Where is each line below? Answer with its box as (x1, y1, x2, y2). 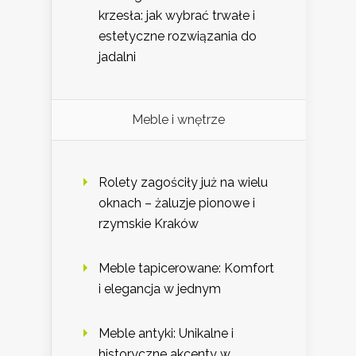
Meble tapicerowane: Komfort (99, 260, 274, 276)
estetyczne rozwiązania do (99, 28, 257, 44)
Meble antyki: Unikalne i (99, 325, 234, 341)
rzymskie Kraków (99, 215, 199, 231)
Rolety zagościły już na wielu (99, 174, 268, 190)
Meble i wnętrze (132, 111, 225, 127)
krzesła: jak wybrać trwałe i (99, 7, 255, 23)
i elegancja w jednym (99, 281, 221, 296)
